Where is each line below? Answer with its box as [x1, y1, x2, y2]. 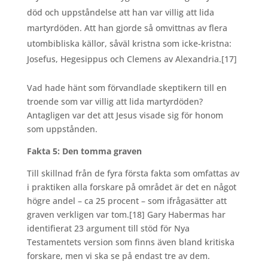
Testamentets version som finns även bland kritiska [26, 236, 234, 248]
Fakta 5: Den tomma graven [26, 145, 142, 157]
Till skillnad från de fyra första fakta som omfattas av [26, 167, 239, 179]
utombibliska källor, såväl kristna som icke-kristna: [26, 38, 232, 50]
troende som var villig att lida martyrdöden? [26, 96, 203, 108]
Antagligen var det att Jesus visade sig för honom [26, 109, 223, 121]
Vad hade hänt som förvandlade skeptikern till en [26, 82, 227, 94]
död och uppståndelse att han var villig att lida [26, 7, 214, 19]
